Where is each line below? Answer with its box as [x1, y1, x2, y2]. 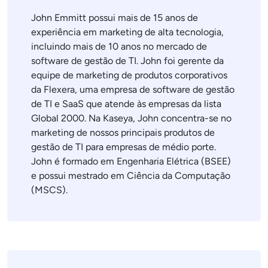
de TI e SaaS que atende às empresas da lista [31, 98, 221, 109]
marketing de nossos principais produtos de [31, 127, 215, 138]
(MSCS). [31, 184, 68, 196]
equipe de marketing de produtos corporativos [31, 69, 227, 81]
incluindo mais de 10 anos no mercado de [31, 41, 207, 52]
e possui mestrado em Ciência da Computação [31, 170, 230, 181]
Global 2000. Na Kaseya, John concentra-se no [31, 112, 232, 124]
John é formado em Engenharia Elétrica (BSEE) [31, 156, 231, 167]
